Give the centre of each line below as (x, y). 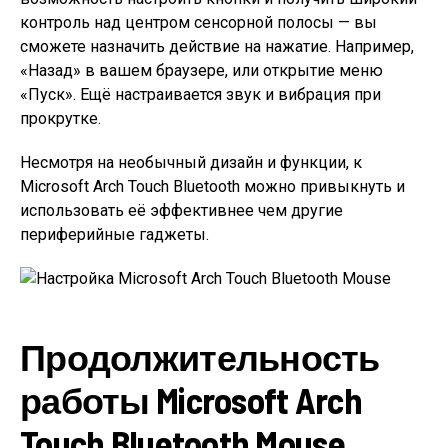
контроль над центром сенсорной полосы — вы (198, 22)
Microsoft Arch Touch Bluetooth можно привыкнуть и (212, 186)
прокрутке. (60, 118)
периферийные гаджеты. (114, 234)
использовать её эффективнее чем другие (181, 210)
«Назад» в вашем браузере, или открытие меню (201, 70)
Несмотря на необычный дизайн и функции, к (191, 162)
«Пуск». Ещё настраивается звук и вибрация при (200, 94)
